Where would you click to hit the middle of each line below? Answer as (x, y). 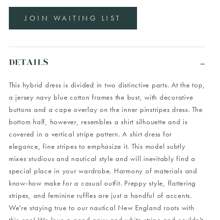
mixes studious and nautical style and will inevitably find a (102, 159)
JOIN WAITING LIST (73, 18)
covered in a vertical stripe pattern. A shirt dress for (90, 134)
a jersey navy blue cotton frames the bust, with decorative (101, 97)
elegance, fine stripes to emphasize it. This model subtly (97, 146)
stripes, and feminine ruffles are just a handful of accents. (100, 195)
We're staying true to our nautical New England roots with (101, 208)
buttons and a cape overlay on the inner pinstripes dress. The (106, 110)
